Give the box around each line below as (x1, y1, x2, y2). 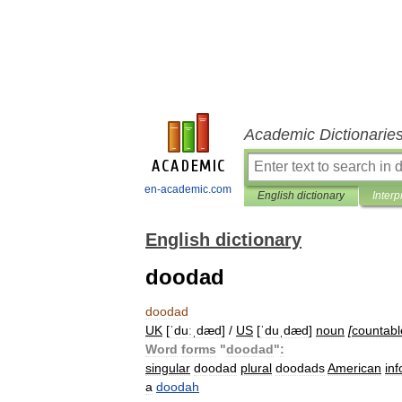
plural (240, 361, 272, 375)
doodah (156, 380, 199, 394)
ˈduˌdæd (260, 323, 309, 337)
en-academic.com (144, 183, 232, 196)
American (328, 361, 381, 375)
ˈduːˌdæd (170, 323, 222, 337)
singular (145, 361, 190, 375)
